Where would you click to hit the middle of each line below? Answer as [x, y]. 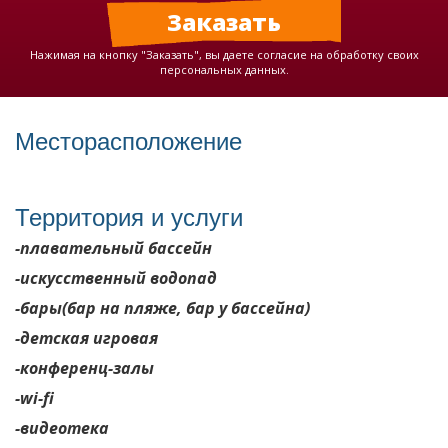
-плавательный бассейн [113, 248]
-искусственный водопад [116, 278]
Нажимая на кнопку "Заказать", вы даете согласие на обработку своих [224, 55]
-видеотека [62, 428]
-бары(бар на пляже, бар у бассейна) [162, 308]
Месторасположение [128, 140]
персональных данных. [224, 70]
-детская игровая [86, 338]
